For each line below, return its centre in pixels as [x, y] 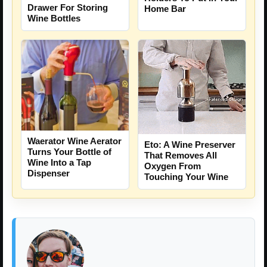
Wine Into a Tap [59, 163]
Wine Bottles [54, 18]
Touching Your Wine [186, 177]
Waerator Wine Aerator [74, 141]
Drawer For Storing [68, 7]
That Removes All [181, 156]
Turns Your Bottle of [69, 152]
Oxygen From [173, 166]
